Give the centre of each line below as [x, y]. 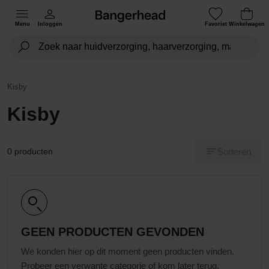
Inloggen [50, 24]
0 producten [30, 151]
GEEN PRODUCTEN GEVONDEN [113, 232]
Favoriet [216, 24]
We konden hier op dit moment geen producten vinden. [128, 251]
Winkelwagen [247, 24]
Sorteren [234, 151]
